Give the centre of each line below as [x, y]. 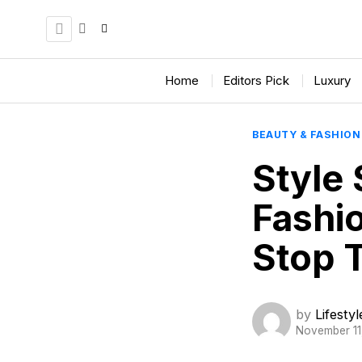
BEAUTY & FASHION [306, 135]
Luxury [332, 80]
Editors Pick [256, 80]
